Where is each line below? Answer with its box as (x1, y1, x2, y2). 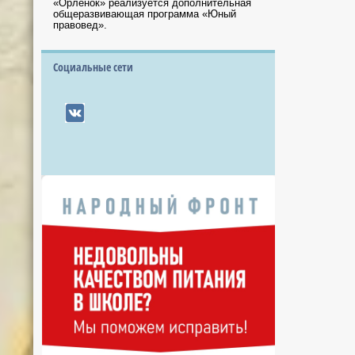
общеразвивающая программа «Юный (53, 9, 236, 21)
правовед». (53, 20, 107, 32)
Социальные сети (53, 59, 133, 75)
